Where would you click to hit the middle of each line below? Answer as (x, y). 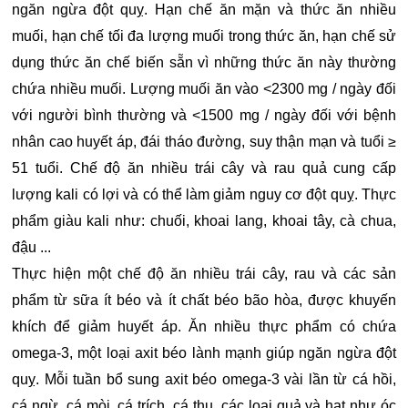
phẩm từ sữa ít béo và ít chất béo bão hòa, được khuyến (204, 301)
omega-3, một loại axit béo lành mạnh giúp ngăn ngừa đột (204, 353)
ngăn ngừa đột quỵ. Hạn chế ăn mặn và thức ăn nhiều (204, 10)
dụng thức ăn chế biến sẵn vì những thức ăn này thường (204, 63)
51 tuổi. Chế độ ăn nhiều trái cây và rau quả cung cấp (204, 168)
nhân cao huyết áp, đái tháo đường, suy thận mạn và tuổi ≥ (204, 142)
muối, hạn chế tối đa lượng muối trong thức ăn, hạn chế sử (204, 36)
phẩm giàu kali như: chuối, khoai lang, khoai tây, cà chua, (204, 221)
